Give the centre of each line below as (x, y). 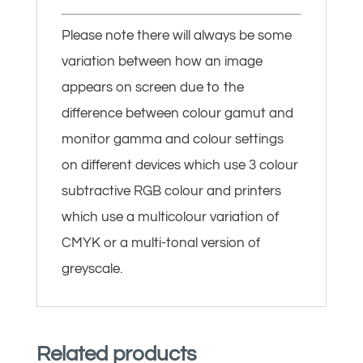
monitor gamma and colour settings (172, 139)
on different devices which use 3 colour (179, 165)
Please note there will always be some (176, 35)
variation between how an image (162, 61)
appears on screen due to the (152, 87)
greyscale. (92, 269)
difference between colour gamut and (177, 113)
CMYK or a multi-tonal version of (160, 243)
